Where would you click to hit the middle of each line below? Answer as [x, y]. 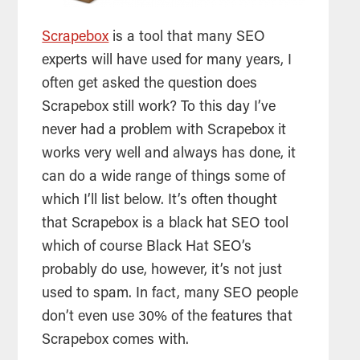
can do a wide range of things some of [164, 178]
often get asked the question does [150, 85]
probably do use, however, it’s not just [162, 271]
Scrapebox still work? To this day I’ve [159, 108]
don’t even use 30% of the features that [168, 318]
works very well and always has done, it [169, 155]
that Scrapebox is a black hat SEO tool [166, 225]
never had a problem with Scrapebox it [164, 131]
